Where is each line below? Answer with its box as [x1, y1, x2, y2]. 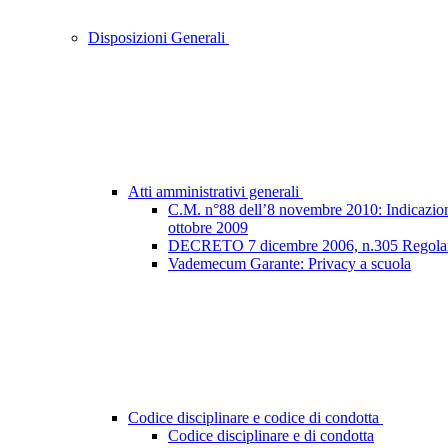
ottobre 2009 [168, 219, 248, 237]
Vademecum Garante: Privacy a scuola [168, 255, 411, 273]
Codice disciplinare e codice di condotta [128, 409, 383, 427]
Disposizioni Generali [88, 29, 229, 47]
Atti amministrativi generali [128, 183, 303, 201]
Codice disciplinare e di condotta [168, 427, 374, 445]
